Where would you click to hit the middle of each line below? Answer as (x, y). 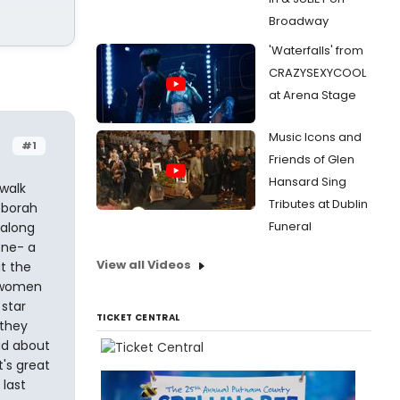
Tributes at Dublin (318, 204)
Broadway (299, 21)
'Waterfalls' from (316, 50)
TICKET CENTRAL (138, 317)
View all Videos (144, 265)
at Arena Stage (312, 95)
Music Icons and (315, 137)
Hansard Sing (308, 182)
